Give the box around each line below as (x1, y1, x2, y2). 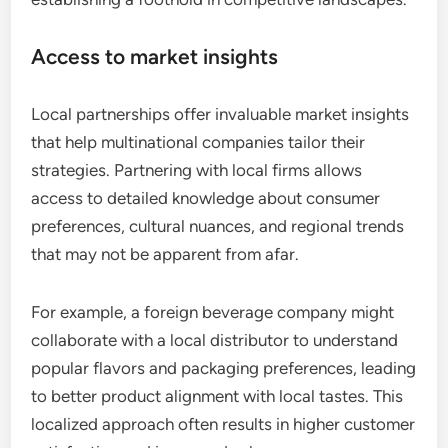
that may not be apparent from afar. (31, 243, 300, 264)
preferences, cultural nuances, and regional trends (31, 215, 405, 236)
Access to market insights (31, 43, 279, 69)
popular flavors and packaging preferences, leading (31, 357, 417, 378)
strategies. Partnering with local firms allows (31, 159, 363, 180)
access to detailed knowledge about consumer (31, 187, 381, 208)
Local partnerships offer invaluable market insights (31, 103, 410, 124)
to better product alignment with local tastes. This (31, 385, 404, 406)
